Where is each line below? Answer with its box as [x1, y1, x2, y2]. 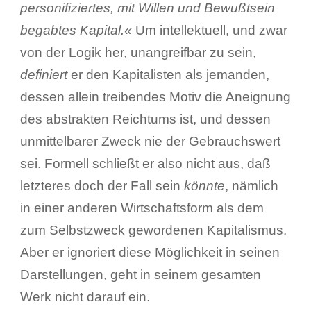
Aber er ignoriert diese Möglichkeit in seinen [19, 244, 280, 260]
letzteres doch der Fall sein [19, 178, 184, 193]
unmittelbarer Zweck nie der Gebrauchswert [19, 133, 280, 149]
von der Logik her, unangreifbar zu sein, [19, 44, 256, 60]
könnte [183, 178, 225, 193]
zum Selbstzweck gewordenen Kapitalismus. [19, 222, 287, 237]
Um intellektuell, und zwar [131, 22, 287, 37]
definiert [19, 67, 67, 82]
